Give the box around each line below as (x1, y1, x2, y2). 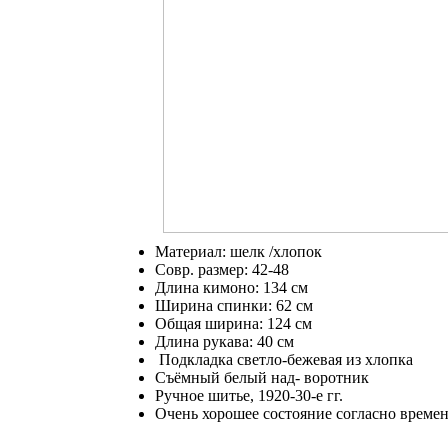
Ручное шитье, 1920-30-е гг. (155, 387, 343, 404)
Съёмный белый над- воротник (155, 369, 373, 386)
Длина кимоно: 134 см (155, 279, 308, 296)
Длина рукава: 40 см (155, 333, 294, 350)
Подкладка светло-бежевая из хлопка (155, 351, 413, 368)
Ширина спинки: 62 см (155, 297, 313, 314)
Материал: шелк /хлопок (155, 243, 322, 260)
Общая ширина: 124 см (155, 315, 312, 332)
